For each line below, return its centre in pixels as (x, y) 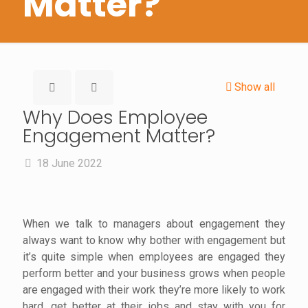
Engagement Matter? (119, 136)
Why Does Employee (115, 117)
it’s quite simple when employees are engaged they (154, 257)
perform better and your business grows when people (154, 273)
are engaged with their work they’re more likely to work (154, 290)
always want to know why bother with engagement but (154, 240)
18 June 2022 (69, 163)
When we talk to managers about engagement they (154, 224)
